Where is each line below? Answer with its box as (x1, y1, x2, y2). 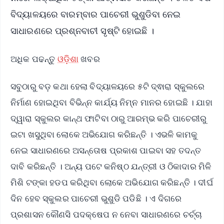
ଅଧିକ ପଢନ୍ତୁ (10, 53, 57, 65)
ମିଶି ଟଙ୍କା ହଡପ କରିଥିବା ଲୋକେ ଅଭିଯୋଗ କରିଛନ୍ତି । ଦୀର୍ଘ (10, 176, 213, 188)
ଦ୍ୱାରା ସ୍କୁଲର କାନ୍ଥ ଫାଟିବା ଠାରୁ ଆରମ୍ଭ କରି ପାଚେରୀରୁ (10, 112, 207, 124)
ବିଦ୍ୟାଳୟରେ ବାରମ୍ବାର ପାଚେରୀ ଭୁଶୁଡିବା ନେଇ (10, 7, 181, 20)
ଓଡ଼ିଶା (57, 53, 79, 65)
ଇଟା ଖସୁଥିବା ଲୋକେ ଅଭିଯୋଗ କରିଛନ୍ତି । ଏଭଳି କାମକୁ (10, 128, 198, 140)
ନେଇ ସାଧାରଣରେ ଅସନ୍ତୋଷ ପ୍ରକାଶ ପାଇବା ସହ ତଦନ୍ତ (10, 144, 201, 156)
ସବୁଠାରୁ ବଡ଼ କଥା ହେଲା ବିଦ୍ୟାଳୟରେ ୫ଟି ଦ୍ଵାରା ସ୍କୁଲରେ (10, 80, 205, 92)
